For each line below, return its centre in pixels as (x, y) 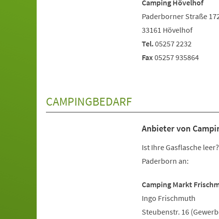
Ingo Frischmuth (168, 198)
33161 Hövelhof (167, 30)
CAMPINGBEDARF (89, 101)
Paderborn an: (165, 161)
